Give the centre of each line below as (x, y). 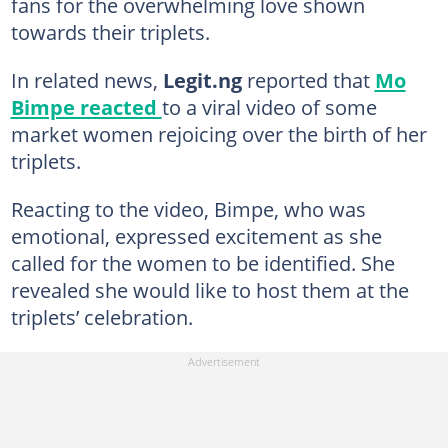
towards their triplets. (110, 32)
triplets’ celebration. (101, 317)
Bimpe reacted (86, 107)
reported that (310, 80)
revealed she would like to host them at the (209, 290)
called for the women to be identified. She (202, 263)
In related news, (86, 80)
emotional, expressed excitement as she (196, 236)
